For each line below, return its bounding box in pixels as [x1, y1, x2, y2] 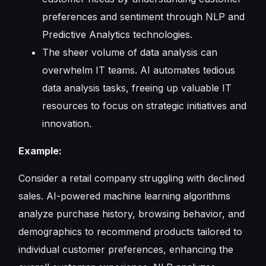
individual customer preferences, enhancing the [18, 243, 234, 255]
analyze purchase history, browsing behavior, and [18, 207, 245, 220]
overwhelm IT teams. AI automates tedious [42, 64, 236, 76]
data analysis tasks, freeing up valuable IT [42, 81, 232, 94]
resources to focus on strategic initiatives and [42, 99, 247, 112]
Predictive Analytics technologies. [42, 28, 193, 40]
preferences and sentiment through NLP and [42, 10, 245, 23]
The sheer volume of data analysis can [42, 46, 218, 58]
